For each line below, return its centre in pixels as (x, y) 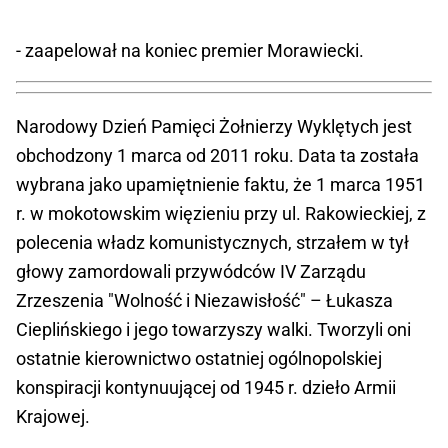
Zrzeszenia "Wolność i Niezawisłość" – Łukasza (204, 300)
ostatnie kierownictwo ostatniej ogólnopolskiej (199, 358)
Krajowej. (53, 416)
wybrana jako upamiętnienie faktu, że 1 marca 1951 (220, 184)
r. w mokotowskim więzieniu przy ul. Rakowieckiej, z (221, 213)
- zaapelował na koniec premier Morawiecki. (190, 50)
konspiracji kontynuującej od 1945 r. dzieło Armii (206, 387)
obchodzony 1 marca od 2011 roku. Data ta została (217, 155)
